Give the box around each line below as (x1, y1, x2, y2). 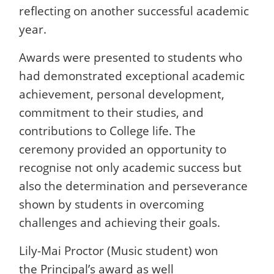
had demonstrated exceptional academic (19, 67, 245, 83)
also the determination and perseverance (19, 177, 248, 193)
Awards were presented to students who (19, 49, 242, 65)
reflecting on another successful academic (19, 2, 249, 18)
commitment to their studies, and (19, 104, 204, 120)
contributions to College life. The (19, 122, 196, 138)
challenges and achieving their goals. (19, 214, 220, 230)
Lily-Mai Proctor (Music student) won (19, 242, 218, 258)
